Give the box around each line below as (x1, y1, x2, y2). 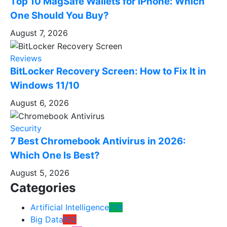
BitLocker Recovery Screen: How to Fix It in (10, 65, 206, 77)
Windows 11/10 (10, 79, 80, 91)
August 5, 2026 (10, 167, 69, 178)
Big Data (30, 214, 63, 224)
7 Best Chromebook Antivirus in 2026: (10, 135, 186, 147)
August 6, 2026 (10, 97, 69, 108)
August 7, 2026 (10, 28, 68, 39)
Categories (10, 180, 75, 195)
